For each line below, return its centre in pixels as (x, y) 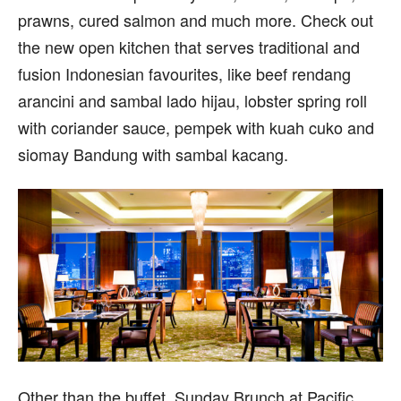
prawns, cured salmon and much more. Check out (196, 20)
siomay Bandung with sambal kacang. (153, 154)
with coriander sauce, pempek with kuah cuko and (196, 127)
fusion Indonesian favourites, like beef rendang (184, 73)
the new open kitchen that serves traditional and (189, 47)
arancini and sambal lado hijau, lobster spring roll (192, 100)
